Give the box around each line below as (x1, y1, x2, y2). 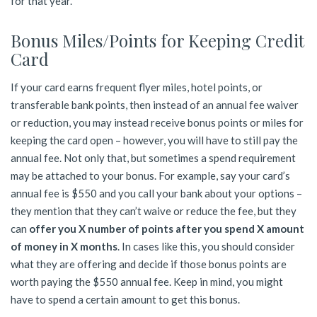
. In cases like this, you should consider (117, 239, 295, 253)
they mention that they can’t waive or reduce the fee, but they (11, 204, 296, 217)
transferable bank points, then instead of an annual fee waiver (11, 98, 299, 111)
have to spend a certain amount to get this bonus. (11, 292, 240, 306)
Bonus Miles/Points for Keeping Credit (11, 28, 304, 52)
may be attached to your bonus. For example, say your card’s (11, 168, 290, 182)
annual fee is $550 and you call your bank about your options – (11, 186, 302, 200)
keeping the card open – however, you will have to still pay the (11, 133, 298, 146)
